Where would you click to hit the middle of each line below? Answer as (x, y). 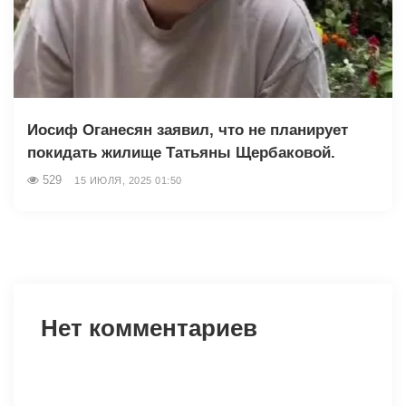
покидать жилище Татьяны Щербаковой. (181, 152)
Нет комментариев (149, 328)
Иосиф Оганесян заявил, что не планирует (188, 130)
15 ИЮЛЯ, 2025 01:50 (128, 180)
